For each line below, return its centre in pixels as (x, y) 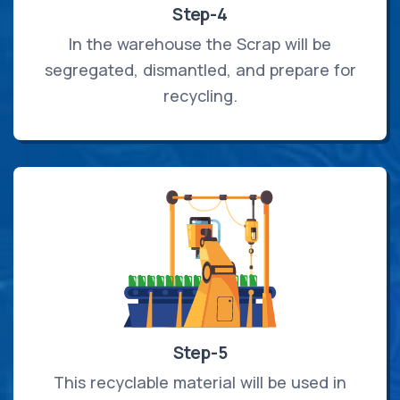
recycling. (200, 96)
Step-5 (200, 353)
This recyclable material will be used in (200, 383)
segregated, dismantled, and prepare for (200, 70)
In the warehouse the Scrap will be (200, 44)
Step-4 (200, 15)
